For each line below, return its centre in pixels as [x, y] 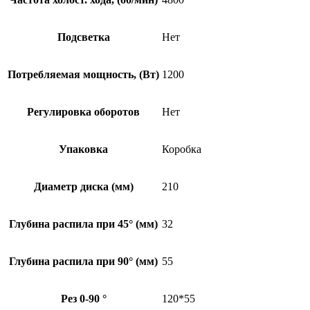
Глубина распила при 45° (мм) [83, 224]
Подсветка [83, 37]
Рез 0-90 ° [83, 298]
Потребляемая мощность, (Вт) [83, 74]
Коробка [182, 149]
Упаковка [83, 149]
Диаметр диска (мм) [83, 186]
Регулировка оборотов [83, 111]
